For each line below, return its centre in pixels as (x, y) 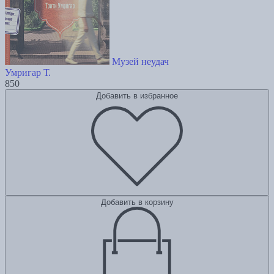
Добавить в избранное (137, 96)
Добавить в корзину (137, 202)
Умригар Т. (28, 73)
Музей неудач (140, 62)
